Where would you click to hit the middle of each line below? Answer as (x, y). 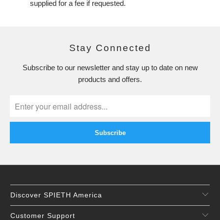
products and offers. (110, 80)
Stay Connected (110, 48)
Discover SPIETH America (56, 195)
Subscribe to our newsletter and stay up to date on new (110, 68)
